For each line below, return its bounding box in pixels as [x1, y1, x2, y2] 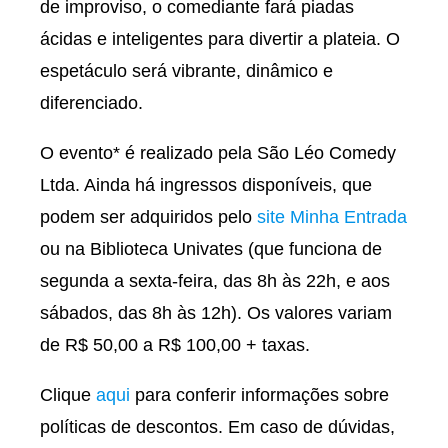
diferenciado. [40, 93, 148, 113]
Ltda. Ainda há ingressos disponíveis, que [40, 175, 372, 195]
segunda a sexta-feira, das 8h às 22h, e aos [40, 271, 390, 291]
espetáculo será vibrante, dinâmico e [40, 61, 333, 81]
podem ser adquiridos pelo [40, 207, 257, 227]
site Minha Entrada [257, 207, 407, 227]
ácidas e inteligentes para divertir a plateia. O [40, 29, 400, 49]
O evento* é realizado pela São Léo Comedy [40, 143, 396, 163]
